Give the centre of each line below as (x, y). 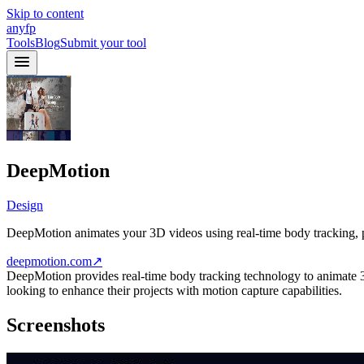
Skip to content (45, 13)
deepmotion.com (49, 261)
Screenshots (56, 325)
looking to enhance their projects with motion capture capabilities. (174, 290)
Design (25, 205)
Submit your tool (103, 43)
